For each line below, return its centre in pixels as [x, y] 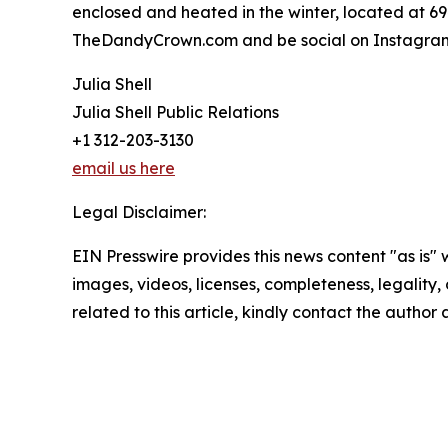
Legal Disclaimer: [139, 211]
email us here [123, 167]
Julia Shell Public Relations [175, 111]
